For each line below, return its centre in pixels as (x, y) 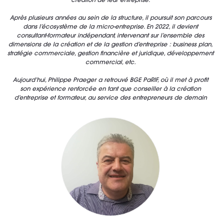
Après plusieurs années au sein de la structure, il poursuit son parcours (110, 18)
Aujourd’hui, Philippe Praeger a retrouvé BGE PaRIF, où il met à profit (110, 81)
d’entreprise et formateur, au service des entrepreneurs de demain (110, 98)
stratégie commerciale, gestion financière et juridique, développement (110, 54)
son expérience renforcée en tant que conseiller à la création (110, 90)
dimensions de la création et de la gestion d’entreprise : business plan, (110, 45)
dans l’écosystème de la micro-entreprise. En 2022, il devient (110, 27)
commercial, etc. (110, 63)
